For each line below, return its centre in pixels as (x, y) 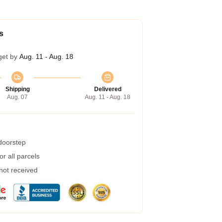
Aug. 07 (17, 97)
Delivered (108, 89)
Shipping (17, 89)
